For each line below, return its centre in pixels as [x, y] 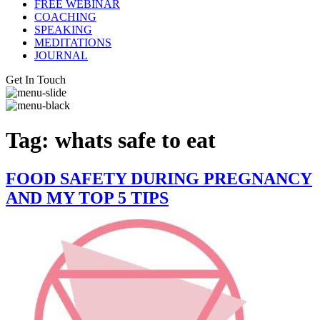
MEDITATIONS [73, 42]
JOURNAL [61, 55]
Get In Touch [36, 79]
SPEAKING [63, 29]
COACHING [65, 16]
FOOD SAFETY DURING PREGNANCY [159, 178]
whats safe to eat [135, 140]
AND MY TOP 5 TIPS [87, 197]
